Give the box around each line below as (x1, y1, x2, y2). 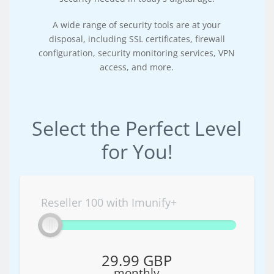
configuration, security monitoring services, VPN (39, 46, 235, 59)
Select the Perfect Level (32, 114, 242, 141)
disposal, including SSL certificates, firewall (48, 32, 225, 45)
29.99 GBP (102, 250, 172, 270)
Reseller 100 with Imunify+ (40, 194, 177, 210)
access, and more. (100, 61, 174, 73)
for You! (101, 138, 172, 165)
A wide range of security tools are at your (53, 18, 221, 31)
